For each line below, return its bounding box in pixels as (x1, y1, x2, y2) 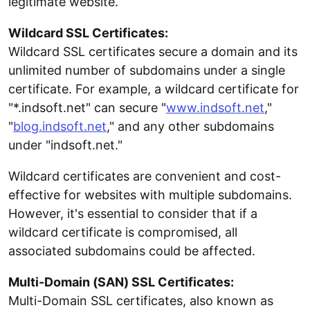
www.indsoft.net (166, 100, 264, 116)
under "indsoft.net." (8, 138, 122, 153)
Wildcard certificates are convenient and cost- (8, 169, 281, 184)
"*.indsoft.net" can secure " (8, 100, 166, 116)
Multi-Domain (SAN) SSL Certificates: (8, 275, 234, 290)
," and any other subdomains (107, 119, 274, 134)
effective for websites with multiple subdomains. (8, 188, 292, 203)
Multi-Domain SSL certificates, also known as (8, 293, 273, 309)
